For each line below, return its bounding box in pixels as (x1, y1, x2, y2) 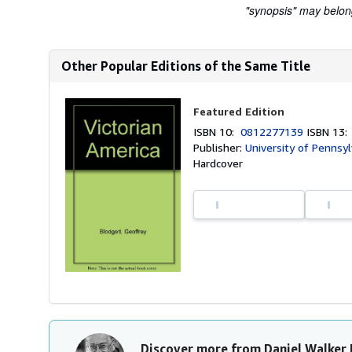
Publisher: (193, 141, 246, 154)
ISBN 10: (193, 125, 241, 138)
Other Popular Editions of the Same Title (61, 58, 310, 74)
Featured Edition (193, 104, 285, 118)
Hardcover (193, 156, 244, 170)
